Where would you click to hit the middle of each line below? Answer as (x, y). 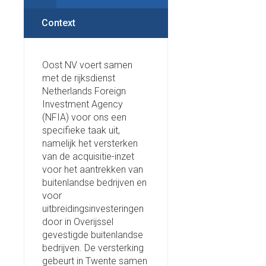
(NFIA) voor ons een (84, 117)
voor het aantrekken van (93, 169)
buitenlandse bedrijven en (94, 182)
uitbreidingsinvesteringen (93, 208)
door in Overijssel (78, 221)
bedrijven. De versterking (93, 248)
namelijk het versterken (90, 143)
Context (58, 23)
